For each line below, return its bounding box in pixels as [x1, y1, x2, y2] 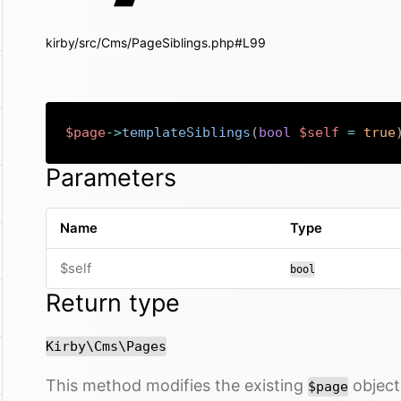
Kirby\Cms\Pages [46, 337, 166, 354]
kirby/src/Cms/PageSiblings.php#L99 [46, 35, 266, 50]
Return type [46, 287, 180, 318]
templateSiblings [122, 124, 252, 141]
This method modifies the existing [46, 375, 308, 395]
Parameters [46, 162, 176, 192]
